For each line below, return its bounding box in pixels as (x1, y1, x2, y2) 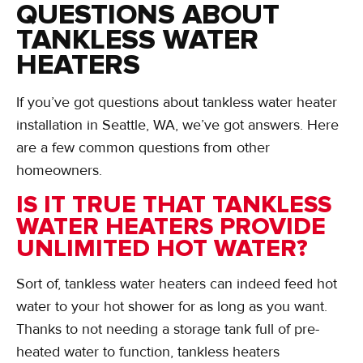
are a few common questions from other (16, 139, 270, 157)
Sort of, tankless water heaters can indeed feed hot (16, 274, 337, 293)
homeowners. (16, 161, 106, 180)
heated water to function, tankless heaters (16, 342, 280, 361)
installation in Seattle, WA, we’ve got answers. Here (16, 116, 339, 135)
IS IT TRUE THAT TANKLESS (16, 189, 331, 220)
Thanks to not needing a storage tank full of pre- (16, 319, 319, 338)
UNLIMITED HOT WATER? (16, 233, 308, 263)
